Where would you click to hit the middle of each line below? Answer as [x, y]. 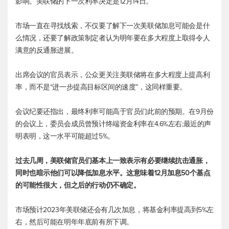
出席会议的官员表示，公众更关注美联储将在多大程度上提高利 [113, 75]
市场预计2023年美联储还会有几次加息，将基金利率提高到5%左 [114, 210]
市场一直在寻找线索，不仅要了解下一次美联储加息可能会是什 [113, 26]
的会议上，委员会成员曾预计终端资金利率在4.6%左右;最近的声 [113, 124]
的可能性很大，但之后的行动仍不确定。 [78, 185]
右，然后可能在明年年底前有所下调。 [74, 222]
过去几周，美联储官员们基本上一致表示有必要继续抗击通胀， [113, 161]
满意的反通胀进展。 [47, 50]
